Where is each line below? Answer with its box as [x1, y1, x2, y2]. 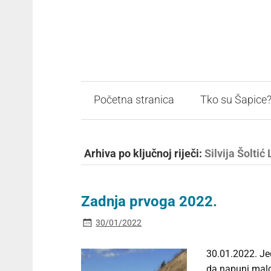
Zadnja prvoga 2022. [80, 193, 217, 211]
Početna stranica [93, 94, 174, 106]
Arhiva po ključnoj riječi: [84, 148, 205, 160]
